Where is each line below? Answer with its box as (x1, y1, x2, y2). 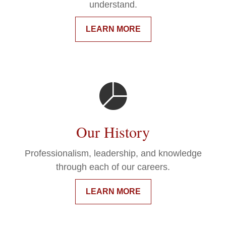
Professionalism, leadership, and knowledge (24, 148, 202, 159)
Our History (76, 122, 150, 142)
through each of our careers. (56, 162, 170, 173)
